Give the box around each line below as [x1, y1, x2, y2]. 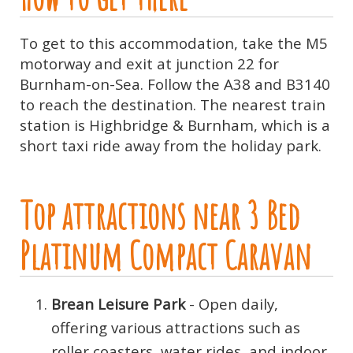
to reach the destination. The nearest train [20, 94, 325, 114]
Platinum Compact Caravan [20, 232, 311, 278]
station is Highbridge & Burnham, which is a [20, 114, 330, 135]
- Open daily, [185, 293, 278, 314]
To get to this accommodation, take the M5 [20, 32, 328, 53]
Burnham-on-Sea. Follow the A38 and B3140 [20, 73, 330, 94]
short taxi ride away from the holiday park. [20, 135, 321, 155]
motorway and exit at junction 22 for [20, 53, 279, 73]
